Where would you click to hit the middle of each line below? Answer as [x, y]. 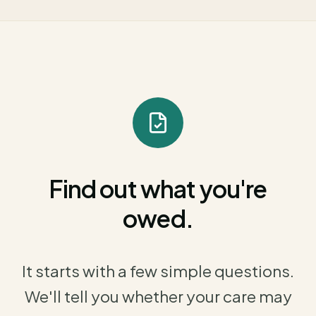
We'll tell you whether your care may [158, 296]
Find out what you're [158, 188]
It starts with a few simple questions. [158, 271]
